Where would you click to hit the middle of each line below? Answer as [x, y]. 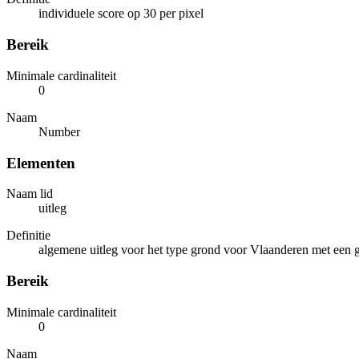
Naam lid [30, 194]
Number [59, 131]
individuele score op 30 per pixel [121, 14]
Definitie [28, 236]
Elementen [41, 163]
